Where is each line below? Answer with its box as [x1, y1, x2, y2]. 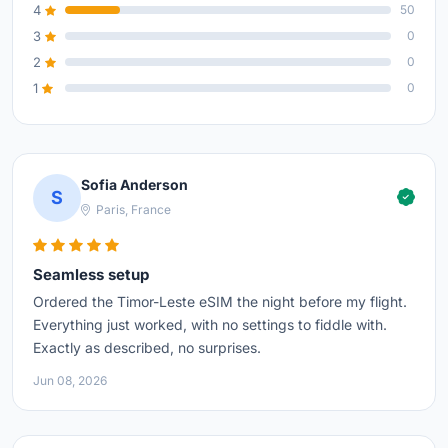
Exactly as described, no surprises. [33, 338, 261, 356]
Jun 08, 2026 [33, 372, 107, 388]
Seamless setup [33, 264, 149, 284]
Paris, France [93, 202, 171, 218]
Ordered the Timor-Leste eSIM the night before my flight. [33, 292, 407, 310]
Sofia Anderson [81, 176, 188, 194]
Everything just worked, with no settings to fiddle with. [33, 315, 387, 333]
